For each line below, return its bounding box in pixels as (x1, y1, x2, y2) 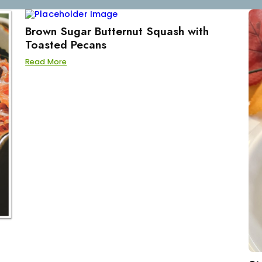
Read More (25, 57, 67, 67)
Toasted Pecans (25, 36, 107, 53)
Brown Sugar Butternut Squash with (25, 23, 209, 39)
